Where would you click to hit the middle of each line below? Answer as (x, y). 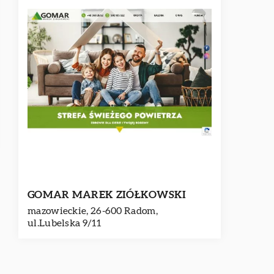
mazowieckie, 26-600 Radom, (93, 211)
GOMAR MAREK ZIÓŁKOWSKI (107, 195)
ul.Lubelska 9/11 (64, 223)
